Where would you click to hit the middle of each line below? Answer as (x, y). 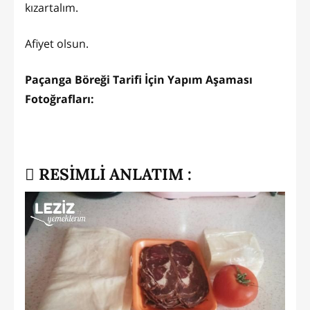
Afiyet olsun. (57, 43)
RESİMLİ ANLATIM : (113, 174)
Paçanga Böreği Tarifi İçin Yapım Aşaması (139, 79)
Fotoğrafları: (60, 99)
